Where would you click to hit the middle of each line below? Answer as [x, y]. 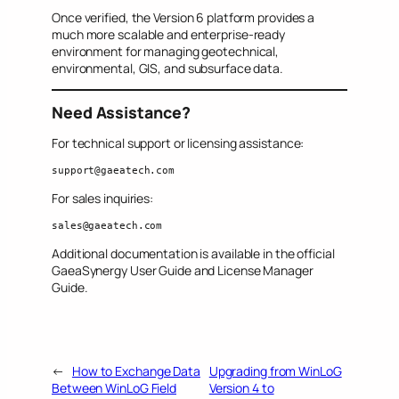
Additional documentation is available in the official [193, 253]
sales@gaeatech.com [107, 225]
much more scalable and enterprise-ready [169, 35]
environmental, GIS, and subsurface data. [167, 69]
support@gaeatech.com [113, 170]
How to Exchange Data [136, 371]
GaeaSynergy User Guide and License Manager [183, 270]
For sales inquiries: [102, 198]
